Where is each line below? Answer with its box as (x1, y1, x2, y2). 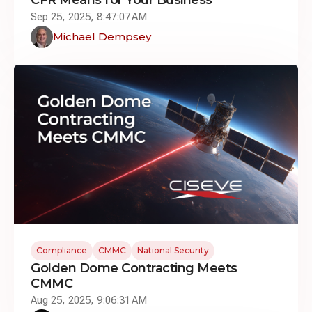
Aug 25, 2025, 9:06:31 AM (31, 294, 147, 306)
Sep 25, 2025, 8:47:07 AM (31, 10, 147, 23)
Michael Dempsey (53, 29, 151, 43)
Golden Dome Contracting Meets (31, 260, 237, 276)
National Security (137, 245, 209, 256)
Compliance (36, 245, 87, 256)
